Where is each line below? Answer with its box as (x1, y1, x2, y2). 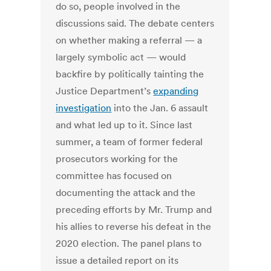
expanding (153, 85, 199, 97)
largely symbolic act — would (56, 51, 186, 64)
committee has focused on (56, 169, 172, 182)
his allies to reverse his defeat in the (56, 220, 212, 233)
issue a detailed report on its (56, 254, 179, 267)
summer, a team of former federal (56, 135, 203, 148)
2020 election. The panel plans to (56, 237, 202, 250)
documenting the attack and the (56, 186, 196, 199)
